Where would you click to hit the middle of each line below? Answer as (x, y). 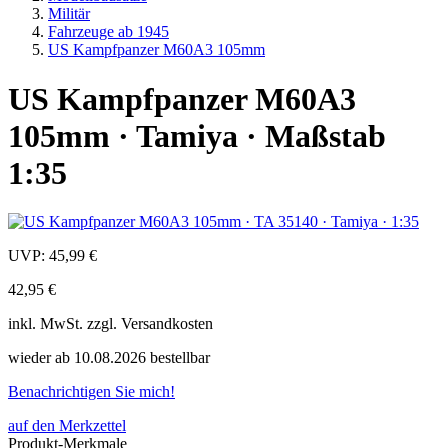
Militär (69, 14)
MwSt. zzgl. (80, 324)
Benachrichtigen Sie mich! (91, 392)
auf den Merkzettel (67, 426)
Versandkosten (167, 324)
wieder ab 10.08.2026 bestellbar (109, 358)
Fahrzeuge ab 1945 (108, 32)
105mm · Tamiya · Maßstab (197, 135)
